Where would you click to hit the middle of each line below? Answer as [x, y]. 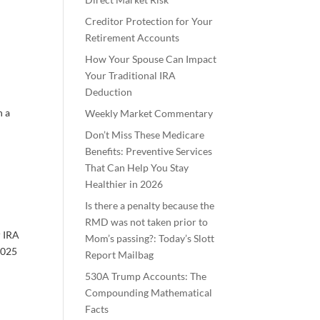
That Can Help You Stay [137, 167]
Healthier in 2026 [124, 184]
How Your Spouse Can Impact [151, 59]
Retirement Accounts [132, 37]
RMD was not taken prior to [147, 221]
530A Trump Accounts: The [146, 276]
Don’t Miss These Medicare [145, 134]
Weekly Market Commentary [149, 113]
